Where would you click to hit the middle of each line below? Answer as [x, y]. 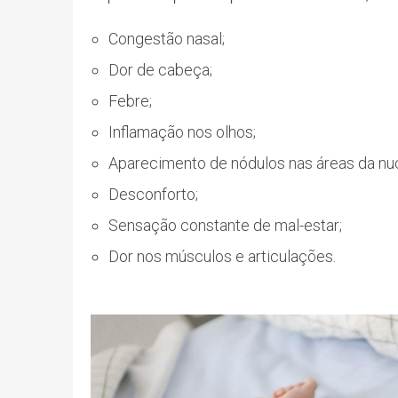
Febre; [130, 100]
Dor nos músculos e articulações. [222, 256]
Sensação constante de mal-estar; [225, 225]
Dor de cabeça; [160, 69]
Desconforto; [153, 194]
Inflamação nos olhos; [182, 131]
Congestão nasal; [167, 38]
